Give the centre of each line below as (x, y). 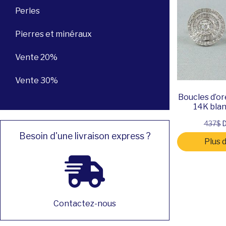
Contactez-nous (85, 203)
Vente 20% (36, 57)
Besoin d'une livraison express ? (85, 136)
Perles (27, 11)
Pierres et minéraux (53, 34)
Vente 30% (37, 80)
